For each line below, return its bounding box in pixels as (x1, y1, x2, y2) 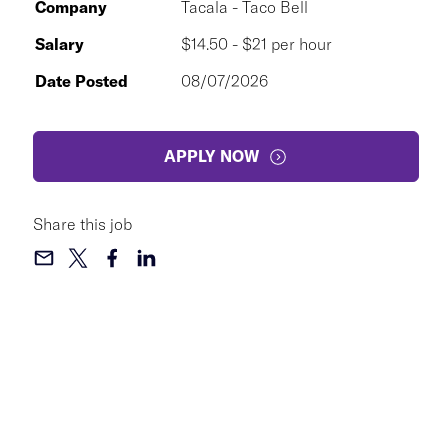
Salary (35, 34, 84, 54)
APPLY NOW (164, 146, 260, 166)
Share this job (33, 214, 132, 234)
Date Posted (35, 71, 128, 91)
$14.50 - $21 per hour (181, 34, 332, 54)
